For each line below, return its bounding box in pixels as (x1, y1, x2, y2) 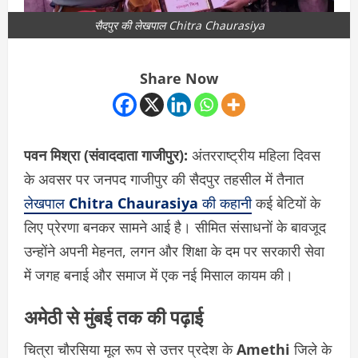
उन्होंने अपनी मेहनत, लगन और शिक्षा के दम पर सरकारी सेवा (24, 241, 324, 261)
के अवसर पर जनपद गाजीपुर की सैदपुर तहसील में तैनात (24, 169, 304, 189)
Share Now (140, 69, 218, 89)
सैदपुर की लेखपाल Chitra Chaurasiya (93, 18, 265, 34)
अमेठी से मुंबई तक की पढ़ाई (24, 301, 203, 331)
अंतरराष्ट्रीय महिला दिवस (188, 145, 320, 165)
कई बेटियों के (252, 193, 320, 213)
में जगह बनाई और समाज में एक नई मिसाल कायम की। (24, 265, 293, 285)
